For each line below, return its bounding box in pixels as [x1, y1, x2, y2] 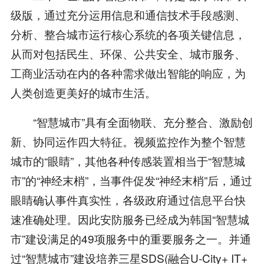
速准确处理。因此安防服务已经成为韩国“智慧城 [10, 211, 249, 227]
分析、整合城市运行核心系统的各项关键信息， [10, 25, 246, 42]
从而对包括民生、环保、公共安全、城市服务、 [10, 45, 246, 61]
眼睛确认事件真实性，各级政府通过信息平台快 [10, 192, 246, 208]
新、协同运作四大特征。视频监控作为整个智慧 [10, 133, 246, 150]
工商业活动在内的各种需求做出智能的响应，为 [10, 64, 246, 81]
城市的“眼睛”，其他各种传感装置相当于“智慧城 [10, 153, 245, 169]
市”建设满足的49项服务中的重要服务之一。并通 [10, 230, 251, 247]
